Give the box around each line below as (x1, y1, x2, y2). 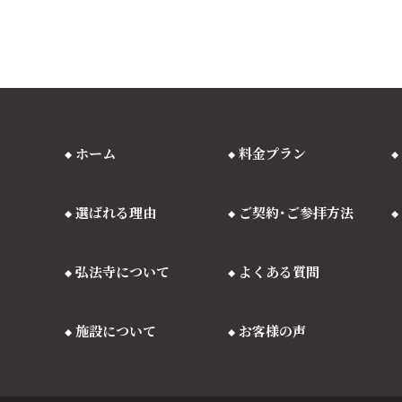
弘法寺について (74, 261, 170, 281)
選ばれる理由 (74, 202, 156, 222)
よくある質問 (238, 261, 319, 281)
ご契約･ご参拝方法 (238, 202, 354, 222)
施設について (74, 320, 156, 340)
